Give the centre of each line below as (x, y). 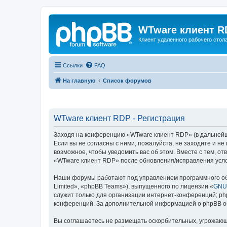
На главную (79, 80)
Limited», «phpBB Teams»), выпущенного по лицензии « (134, 186)
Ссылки (73, 65)
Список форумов (127, 80)
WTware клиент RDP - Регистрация (119, 118)
